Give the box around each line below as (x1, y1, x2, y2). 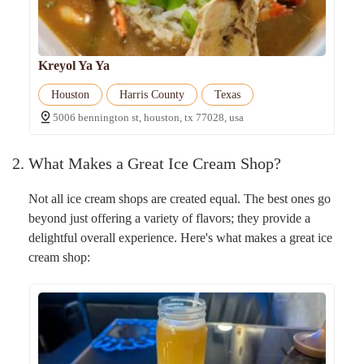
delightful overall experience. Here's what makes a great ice (28, 230, 332, 245)
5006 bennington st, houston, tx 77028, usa (52, 111, 244, 124)
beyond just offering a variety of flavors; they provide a (28, 210, 310, 225)
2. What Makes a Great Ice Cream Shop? (12, 154, 281, 173)
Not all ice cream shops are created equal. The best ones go (28, 191, 331, 206)
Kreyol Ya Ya (37, 58, 110, 73)
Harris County (119, 89, 184, 102)
